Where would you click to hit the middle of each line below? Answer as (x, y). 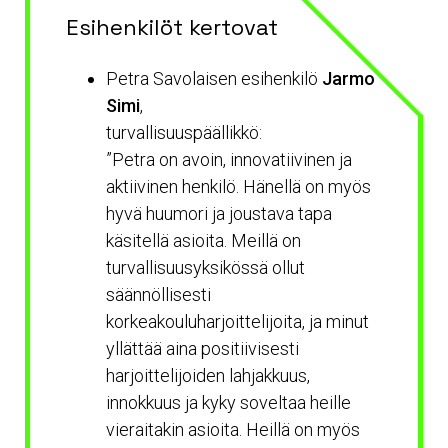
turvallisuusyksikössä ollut (205, 267)
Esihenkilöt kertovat (172, 26)
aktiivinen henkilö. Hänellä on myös (238, 186)
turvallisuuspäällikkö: (184, 132)
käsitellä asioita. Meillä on (203, 240)
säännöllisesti (158, 294)
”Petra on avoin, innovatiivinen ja (229, 159)
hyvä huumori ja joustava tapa (219, 213)
